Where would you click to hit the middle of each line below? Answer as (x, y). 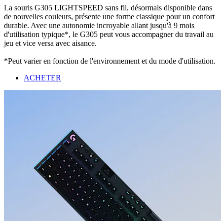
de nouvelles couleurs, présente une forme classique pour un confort (109, 16)
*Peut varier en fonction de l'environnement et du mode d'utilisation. (110, 61)
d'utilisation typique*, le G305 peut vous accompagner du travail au (109, 34)
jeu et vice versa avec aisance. (50, 43)
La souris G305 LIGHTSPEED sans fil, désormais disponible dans (108, 7)
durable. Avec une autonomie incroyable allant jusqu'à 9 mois (99, 25)
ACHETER (42, 77)
